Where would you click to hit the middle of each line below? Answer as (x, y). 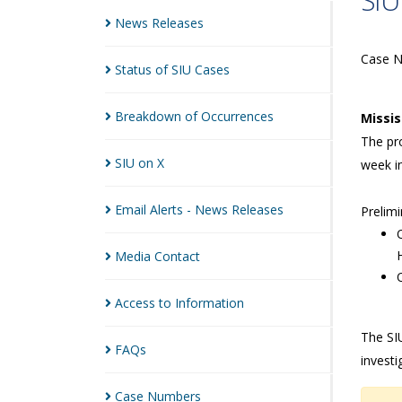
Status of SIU (155, 70)
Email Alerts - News (173, 210)
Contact (177, 256)
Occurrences (237, 116)
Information (210, 303)
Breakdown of (158, 116)
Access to (145, 303)
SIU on (136, 163)
